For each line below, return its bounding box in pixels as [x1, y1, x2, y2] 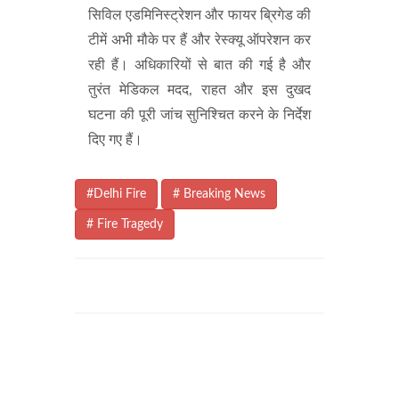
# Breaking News [173, 188, 265, 201]
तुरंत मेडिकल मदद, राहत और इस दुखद [88, 83, 311, 98]
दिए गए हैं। [88, 133, 142, 148]
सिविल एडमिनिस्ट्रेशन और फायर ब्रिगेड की [88, 8, 311, 23]
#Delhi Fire [86, 188, 146, 201]
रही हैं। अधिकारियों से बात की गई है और [88, 58, 311, 73]
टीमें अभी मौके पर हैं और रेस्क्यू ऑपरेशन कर [88, 33, 311, 48]
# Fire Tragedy [86, 218, 163, 232]
